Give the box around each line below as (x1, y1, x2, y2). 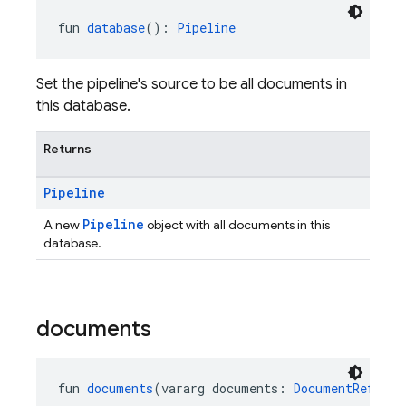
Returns (43, 140, 92, 157)
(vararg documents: (153, 380, 294, 397)
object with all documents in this (144, 217, 330, 233)
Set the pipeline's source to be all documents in (36, 75, 347, 93)
